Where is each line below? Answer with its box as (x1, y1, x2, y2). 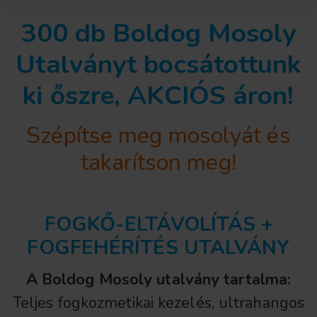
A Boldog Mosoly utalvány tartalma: (25, 268, 292, 290)
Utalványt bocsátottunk (16, 46, 301, 82)
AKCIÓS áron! (127, 77, 294, 113)
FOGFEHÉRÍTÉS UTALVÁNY (27, 234, 290, 261)
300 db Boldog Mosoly (21, 15, 296, 51)
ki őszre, (23, 77, 128, 113)
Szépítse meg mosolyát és (26, 120, 291, 151)
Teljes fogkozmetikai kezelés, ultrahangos (12, 292, 305, 313)
